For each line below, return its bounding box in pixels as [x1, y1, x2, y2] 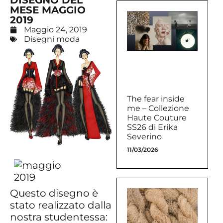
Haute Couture [127, 112, 187, 122]
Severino [127, 131, 162, 141]
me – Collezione [127, 103, 189, 113]
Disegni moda [24, 34, 80, 44]
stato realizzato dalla [10, 199, 111, 212]
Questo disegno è [10, 187, 98, 200]
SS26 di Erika [127, 122, 178, 132]
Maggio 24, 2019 [24, 25, 87, 35]
